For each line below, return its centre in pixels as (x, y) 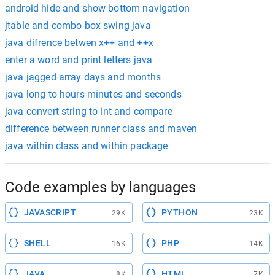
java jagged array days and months (83, 77)
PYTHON (180, 212)
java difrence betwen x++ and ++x (79, 42)
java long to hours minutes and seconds (93, 94)
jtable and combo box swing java (78, 25)
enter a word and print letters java (79, 60)
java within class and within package (87, 145)
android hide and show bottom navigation (97, 8)
